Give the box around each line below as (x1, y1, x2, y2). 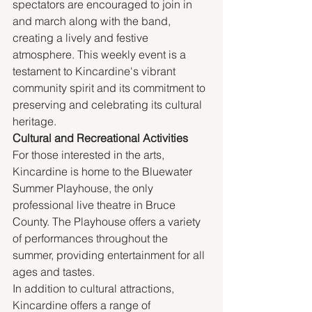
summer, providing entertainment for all (13, 248, 208, 263)
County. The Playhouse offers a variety (13, 214, 203, 229)
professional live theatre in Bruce (13, 198, 178, 212)
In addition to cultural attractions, (13, 281, 177, 296)
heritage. (13, 114, 56, 129)
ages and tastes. (13, 265, 95, 279)
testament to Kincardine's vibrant (13, 64, 178, 79)
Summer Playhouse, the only (13, 181, 156, 196)
